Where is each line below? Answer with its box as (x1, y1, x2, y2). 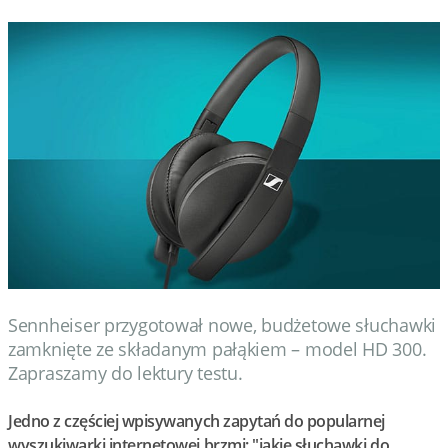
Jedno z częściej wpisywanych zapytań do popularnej (8, 409, 385, 432)
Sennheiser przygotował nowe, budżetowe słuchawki (8, 312, 437, 337)
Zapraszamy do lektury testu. (8, 360, 243, 385)
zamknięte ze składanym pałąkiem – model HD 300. (8, 336, 427, 361)
